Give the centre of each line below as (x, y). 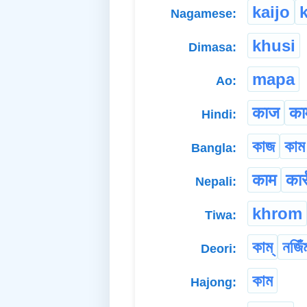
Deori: (219, 248)
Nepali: (216, 181)
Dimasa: (212, 47)
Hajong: (213, 282)
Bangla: (214, 148)
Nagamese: (204, 13)
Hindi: (219, 114)
